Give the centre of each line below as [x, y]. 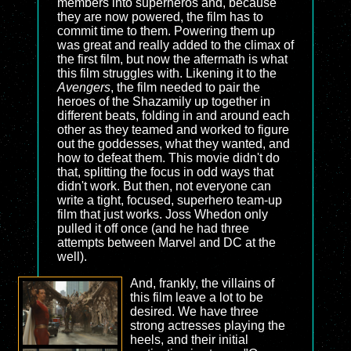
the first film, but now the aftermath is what [172, 59]
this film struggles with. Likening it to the [167, 73]
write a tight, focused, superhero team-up [170, 200]
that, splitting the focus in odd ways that [165, 172]
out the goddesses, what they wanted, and [174, 144]
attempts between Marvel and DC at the [166, 242]
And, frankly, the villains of [202, 283]
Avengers [84, 87]
